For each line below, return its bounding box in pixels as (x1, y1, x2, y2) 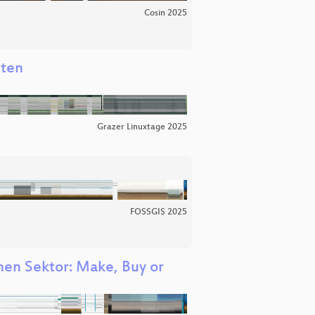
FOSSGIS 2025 (130, 207, 187, 217)
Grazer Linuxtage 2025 (97, 122, 187, 133)
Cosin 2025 (144, 8, 187, 19)
